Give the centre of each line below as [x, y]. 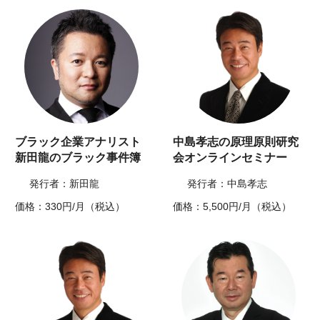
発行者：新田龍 [65, 184]
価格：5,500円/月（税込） [232, 207]
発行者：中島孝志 [227, 184]
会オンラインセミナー [230, 158]
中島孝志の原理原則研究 [236, 142]
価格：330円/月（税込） [70, 207]
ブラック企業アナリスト [78, 142]
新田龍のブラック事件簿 [78, 158]
